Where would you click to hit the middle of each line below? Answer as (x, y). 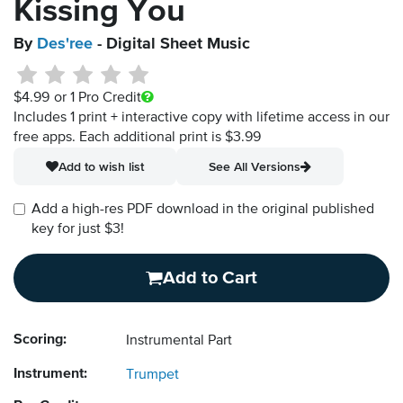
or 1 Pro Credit (97, 99)
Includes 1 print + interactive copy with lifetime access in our (201, 118)
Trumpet (152, 376)
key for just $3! (78, 230)
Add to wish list (101, 167)
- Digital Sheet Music (171, 45)
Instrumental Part (179, 341)
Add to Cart (210, 278)
